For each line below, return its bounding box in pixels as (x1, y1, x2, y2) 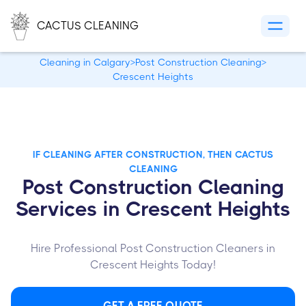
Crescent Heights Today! (89, 258, 216, 271)
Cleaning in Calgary (40, 57, 130, 68)
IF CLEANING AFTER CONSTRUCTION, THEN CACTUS (33, 149, 273, 160)
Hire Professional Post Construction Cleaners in (30, 242, 275, 255)
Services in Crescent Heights (15, 197, 291, 221)
